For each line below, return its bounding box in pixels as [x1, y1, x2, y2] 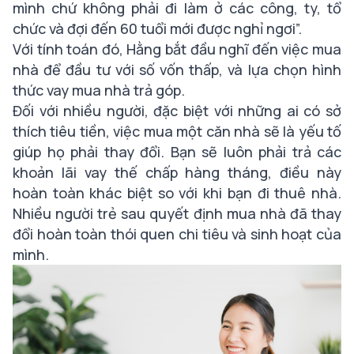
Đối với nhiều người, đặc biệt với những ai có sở [13, 101, 341, 121]
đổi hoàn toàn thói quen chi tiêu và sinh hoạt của [13, 224, 341, 244]
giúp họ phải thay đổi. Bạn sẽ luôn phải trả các [13, 142, 341, 162]
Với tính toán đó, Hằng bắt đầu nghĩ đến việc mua [13, 40, 341, 59]
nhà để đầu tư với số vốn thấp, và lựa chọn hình [13, 60, 341, 80]
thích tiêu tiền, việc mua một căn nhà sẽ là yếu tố [13, 122, 341, 141]
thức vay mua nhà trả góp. [13, 81, 188, 100]
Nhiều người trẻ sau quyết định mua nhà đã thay [13, 204, 341, 224]
